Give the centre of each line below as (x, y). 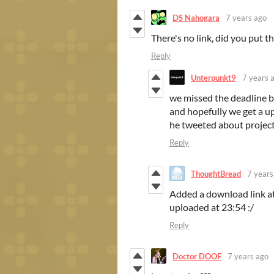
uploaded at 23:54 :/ (212, 207)
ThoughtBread (216, 173)
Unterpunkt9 (213, 77)
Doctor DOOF (197, 256)
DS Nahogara (196, 17)
